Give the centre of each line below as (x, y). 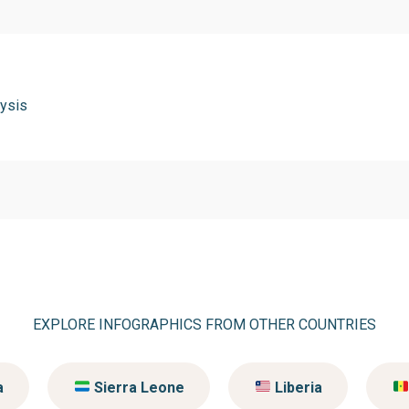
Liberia (296, 387)
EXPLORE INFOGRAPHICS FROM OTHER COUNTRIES (204, 325)
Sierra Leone (137, 387)
